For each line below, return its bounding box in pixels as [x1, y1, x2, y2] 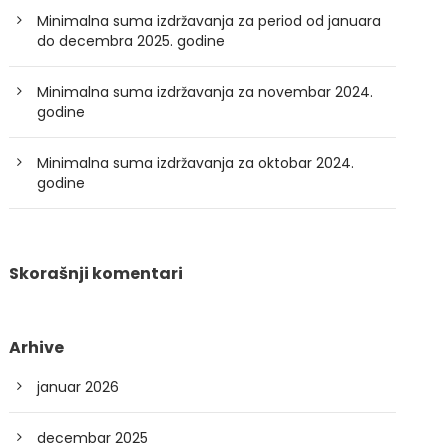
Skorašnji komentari [9, 262, 184, 285]
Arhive [9, 336, 65, 359]
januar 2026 [37, 377, 120, 397]
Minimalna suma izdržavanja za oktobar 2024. [37, 153, 355, 173]
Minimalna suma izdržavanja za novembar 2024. [37, 82, 374, 102]
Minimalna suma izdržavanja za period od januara [37, 11, 382, 31]
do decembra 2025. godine [37, 31, 226, 51]
